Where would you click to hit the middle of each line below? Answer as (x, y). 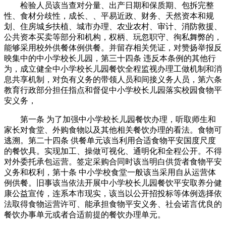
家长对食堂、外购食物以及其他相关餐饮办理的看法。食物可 (113, 130)
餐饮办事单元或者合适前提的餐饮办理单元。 (85, 214)
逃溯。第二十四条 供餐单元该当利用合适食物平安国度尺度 (110, 140)
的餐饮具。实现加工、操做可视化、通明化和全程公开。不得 (113, 151)
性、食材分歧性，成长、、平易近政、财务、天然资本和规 (109, 16)
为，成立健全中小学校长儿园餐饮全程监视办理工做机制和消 (113, 69)
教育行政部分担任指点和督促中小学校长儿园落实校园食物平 (113, 90)
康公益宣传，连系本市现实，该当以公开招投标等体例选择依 (113, 193)
